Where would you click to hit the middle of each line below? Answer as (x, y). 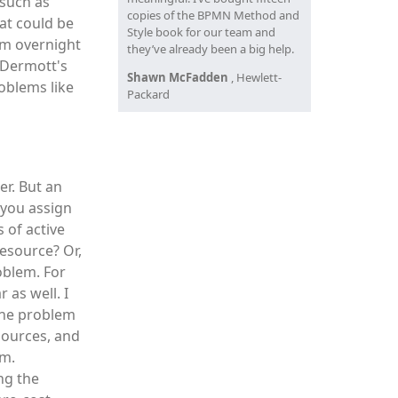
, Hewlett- (256, 77)
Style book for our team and (201, 32)
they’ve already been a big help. (210, 49)
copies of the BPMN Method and (213, 15)
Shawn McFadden (177, 77)
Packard (148, 94)
